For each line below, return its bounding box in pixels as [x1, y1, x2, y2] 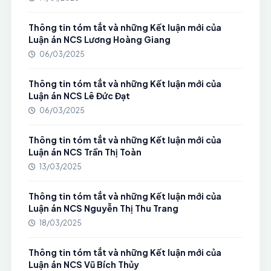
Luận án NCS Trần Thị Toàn [28, 146, 142, 157]
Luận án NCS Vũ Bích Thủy [28, 259, 139, 270]
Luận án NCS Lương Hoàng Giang [28, 34, 171, 45]
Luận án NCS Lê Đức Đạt [28, 90, 130, 101]
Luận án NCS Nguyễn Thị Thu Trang [28, 203, 178, 214]
